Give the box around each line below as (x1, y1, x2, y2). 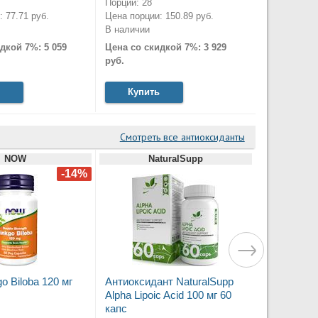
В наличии (104, 23, 150, 35)
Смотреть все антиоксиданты (119, 131, 245, 144)
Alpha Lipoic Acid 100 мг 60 (104, 289, 231, 302)
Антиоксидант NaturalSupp (104, 275, 234, 288)
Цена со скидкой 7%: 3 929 (104, 42, 226, 53)
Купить (128, 87, 160, 98)
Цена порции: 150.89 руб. (104, 10, 214, 21)
